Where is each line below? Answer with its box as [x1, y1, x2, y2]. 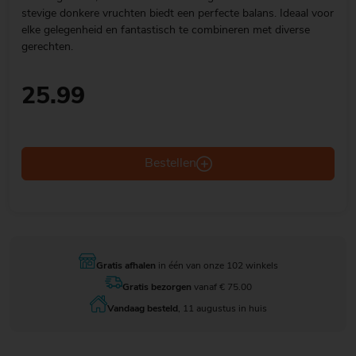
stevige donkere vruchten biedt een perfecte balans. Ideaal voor [21, 7, 334, 20]
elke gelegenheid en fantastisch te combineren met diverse [21, 24, 310, 37]
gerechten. [21, 41, 73, 53]
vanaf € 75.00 [191, 282, 252, 292]
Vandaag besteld [106, 304, 178, 314]
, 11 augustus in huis [177, 304, 267, 314]
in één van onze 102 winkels [155, 261, 278, 271]
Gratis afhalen [95, 261, 156, 271]
